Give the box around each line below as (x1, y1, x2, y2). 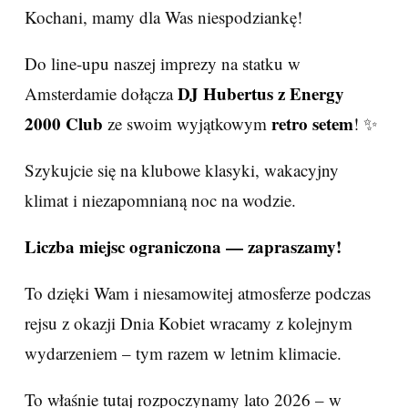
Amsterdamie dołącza (25, 82, 178, 105)
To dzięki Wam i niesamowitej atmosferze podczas (25, 281, 371, 304)
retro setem (271, 111, 353, 136)
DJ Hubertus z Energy (178, 81, 344, 106)
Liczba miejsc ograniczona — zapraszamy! (25, 234, 342, 259)
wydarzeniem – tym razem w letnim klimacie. (25, 342, 342, 364)
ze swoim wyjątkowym (103, 112, 271, 135)
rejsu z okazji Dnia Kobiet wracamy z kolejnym (25, 311, 352, 334)
